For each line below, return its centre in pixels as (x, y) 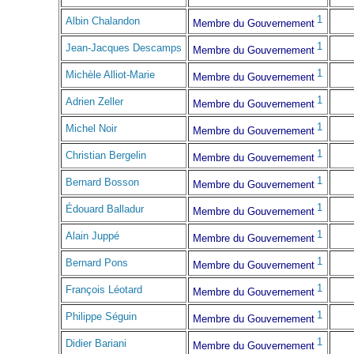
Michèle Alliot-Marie (110, 75)
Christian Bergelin (106, 156)
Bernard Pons (97, 263)
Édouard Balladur (105, 209)
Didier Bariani (96, 344)
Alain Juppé (92, 236)
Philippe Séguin (101, 317)
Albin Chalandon (103, 21)
